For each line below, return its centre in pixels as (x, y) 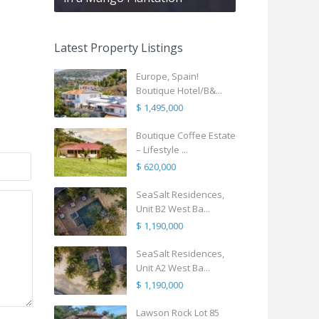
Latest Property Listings (119, 48)
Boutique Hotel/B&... (179, 91)
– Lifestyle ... (162, 150)
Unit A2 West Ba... (173, 268)
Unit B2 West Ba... (173, 209)
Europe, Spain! (167, 77)
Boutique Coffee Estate (186, 136)
